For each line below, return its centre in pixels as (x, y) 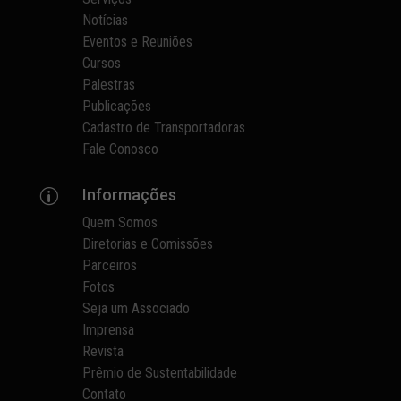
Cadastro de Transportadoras (164, 128)
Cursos (102, 64)
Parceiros (110, 266)
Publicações (117, 107)
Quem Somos (120, 223)
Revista (103, 352)
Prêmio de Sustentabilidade (160, 373)
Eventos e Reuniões (138, 42)
